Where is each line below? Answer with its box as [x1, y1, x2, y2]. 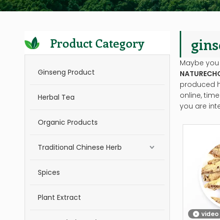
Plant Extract [38, 192, 81, 202]
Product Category [50, 35, 144, 51]
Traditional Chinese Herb [38, 142, 122, 152]
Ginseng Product [38, 67, 95, 77]
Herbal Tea [38, 92, 75, 102]
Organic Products [38, 117, 98, 127]
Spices [38, 167, 60, 177]
